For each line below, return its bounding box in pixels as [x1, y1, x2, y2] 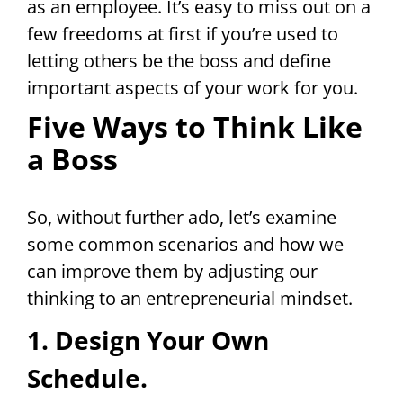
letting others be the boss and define [27, 49, 331, 74]
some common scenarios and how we [27, 232, 344, 257]
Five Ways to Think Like [27, 107, 363, 147]
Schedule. [27, 361, 148, 396]
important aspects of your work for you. [27, 76, 358, 101]
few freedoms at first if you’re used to [27, 22, 338, 47]
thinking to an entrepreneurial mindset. [27, 286, 353, 311]
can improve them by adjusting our [27, 259, 318, 284]
